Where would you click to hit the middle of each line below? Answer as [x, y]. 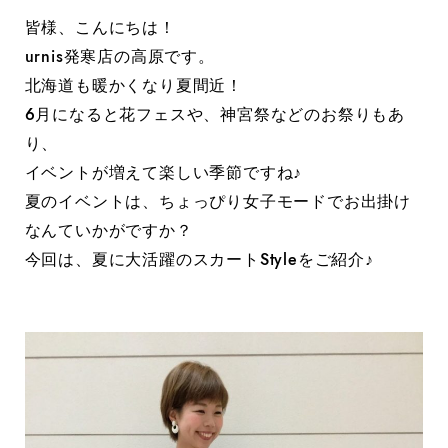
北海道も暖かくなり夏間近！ [134, 85]
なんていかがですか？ [108, 230]
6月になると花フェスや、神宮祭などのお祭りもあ [215, 114]
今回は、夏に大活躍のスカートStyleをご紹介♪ [199, 259]
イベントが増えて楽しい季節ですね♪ [163, 172]
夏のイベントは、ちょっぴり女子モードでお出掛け [218, 201]
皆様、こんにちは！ [100, 27]
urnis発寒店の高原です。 [119, 56]
